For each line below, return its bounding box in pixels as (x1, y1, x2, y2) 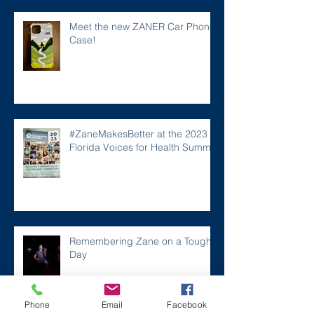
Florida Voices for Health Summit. (69, 140, 219, 153)
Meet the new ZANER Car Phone (69, 20, 215, 33)
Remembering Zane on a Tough (69, 234, 212, 247)
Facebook (167, 299, 207, 310)
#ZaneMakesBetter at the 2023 (69, 127, 207, 140)
